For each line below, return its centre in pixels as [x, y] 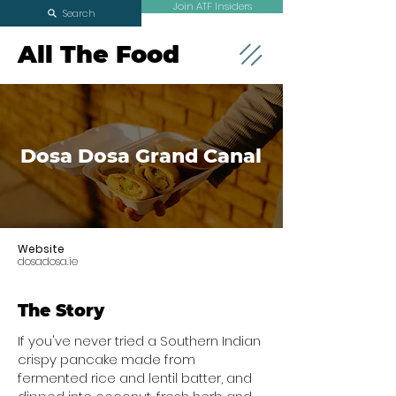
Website [41, 249]
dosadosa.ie [48, 262]
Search [79, 13]
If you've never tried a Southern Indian [139, 341]
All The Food [99, 54]
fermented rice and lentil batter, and [135, 378]
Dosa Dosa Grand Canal [141, 156]
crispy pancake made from [107, 359]
